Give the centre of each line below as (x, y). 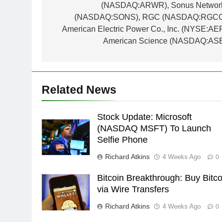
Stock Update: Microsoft (145, 117)
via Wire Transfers (133, 190)
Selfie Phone (123, 140)
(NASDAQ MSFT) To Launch (154, 129)
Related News (79, 90)
